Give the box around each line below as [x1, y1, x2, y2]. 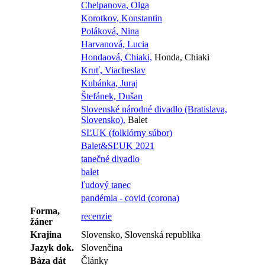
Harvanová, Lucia [81, 38, 148, 49]
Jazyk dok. [30, 242, 74, 253]
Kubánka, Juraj [81, 77, 138, 88]
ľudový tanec [81, 179, 131, 190]
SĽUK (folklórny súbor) [81, 127, 172, 138]
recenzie [81, 211, 112, 221]
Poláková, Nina [81, 25, 139, 36]
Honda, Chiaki [152, 51, 209, 62]
